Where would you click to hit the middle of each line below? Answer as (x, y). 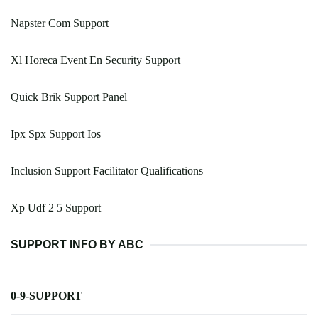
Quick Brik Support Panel (69, 97)
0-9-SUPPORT (46, 296)
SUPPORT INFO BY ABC (77, 245)
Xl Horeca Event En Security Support (95, 60)
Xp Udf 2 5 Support (56, 208)
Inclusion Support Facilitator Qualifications (107, 171)
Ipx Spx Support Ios (56, 134)
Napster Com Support (60, 23)
